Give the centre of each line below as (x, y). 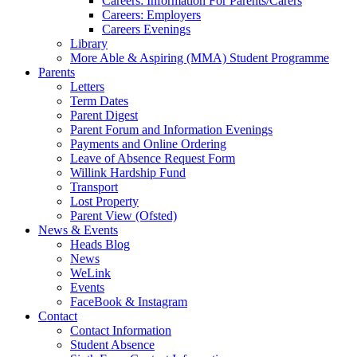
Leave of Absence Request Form (153, 158)
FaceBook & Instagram (129, 302)
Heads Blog (100, 244)
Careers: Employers (151, 15)
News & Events (78, 230)
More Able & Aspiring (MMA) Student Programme (200, 58)
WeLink (90, 273)
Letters (87, 86)
